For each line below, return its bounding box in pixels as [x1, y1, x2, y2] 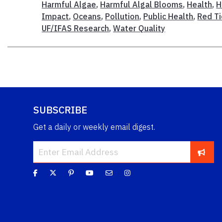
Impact [42, 11, 69, 22]
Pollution [105, 11, 140, 22]
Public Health [143, 11, 194, 22]
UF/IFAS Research [42, 23, 110, 34]
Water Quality [113, 23, 166, 34]
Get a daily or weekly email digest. [33, 122, 155, 132]
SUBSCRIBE [33, 103, 87, 117]
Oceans [73, 11, 102, 22]
